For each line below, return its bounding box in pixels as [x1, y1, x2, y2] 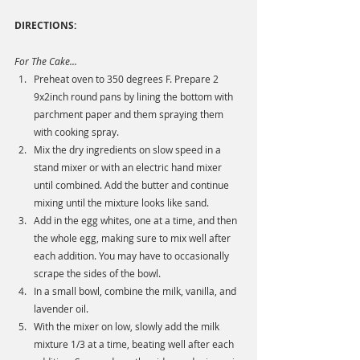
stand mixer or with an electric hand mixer [34, 161, 224, 174]
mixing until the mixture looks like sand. [34, 196, 211, 210]
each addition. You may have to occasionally [34, 249, 231, 263]
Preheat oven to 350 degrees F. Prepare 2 [34, 72, 221, 86]
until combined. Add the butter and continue [34, 178, 231, 192]
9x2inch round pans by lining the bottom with [34, 90, 235, 104]
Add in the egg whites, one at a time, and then [34, 214, 239, 227]
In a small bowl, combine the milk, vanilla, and [34, 284, 239, 298]
